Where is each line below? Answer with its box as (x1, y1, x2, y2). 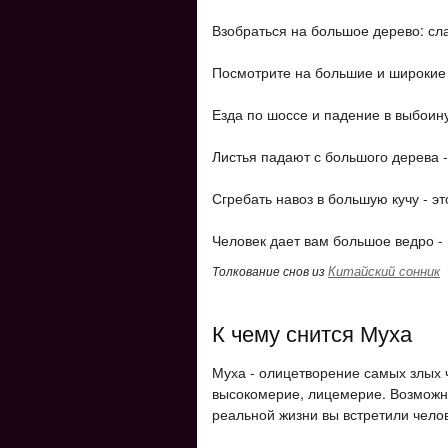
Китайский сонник (328, 261, 440, 280)
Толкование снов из (212, 262, 328, 279)
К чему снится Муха (212, 317, 412, 348)
